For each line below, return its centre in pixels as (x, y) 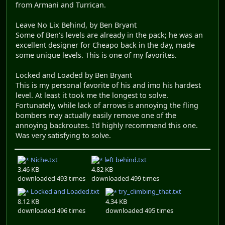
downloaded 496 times (51, 210)
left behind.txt (125, 159)
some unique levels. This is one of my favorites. (96, 55)
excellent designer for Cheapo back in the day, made (105, 45)
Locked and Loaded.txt (64, 192)
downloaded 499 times (125, 179)
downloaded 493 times (51, 179)
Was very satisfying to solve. (63, 136)
